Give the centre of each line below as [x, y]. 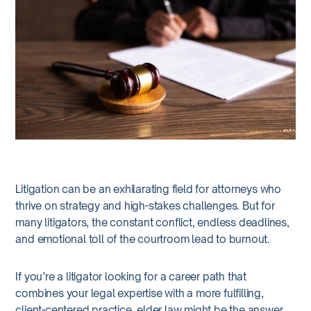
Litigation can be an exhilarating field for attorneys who [148, 189]
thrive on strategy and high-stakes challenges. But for [145, 205]
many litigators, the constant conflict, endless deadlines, [152, 222]
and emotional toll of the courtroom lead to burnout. [143, 239]
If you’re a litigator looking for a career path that [131, 276]
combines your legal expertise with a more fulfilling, [140, 293]
